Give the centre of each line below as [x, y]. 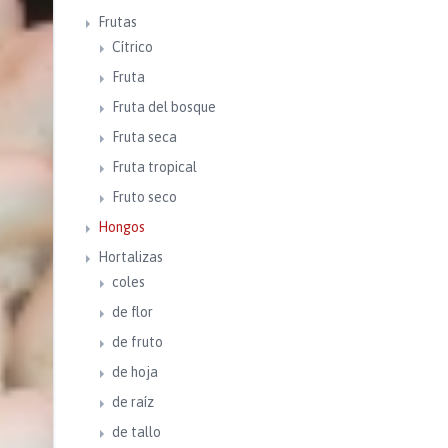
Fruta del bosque [163, 107]
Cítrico [132, 47]
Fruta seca [144, 137]
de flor [132, 312]
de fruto [137, 342]
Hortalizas [130, 257]
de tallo [136, 432]
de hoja [134, 372]
